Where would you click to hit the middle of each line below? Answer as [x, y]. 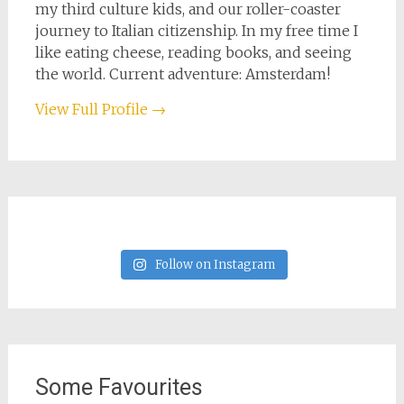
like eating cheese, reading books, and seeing [193, 53]
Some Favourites [119, 388]
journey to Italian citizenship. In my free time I [196, 31]
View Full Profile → [100, 110]
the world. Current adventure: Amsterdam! [182, 74]
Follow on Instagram [215, 265]
